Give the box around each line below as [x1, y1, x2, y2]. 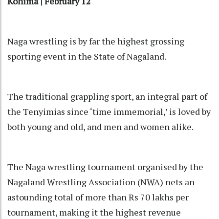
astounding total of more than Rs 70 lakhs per [7, 191, 189, 203]
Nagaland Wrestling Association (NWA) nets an [7, 176, 195, 188]
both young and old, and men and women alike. [7, 121, 194, 133]
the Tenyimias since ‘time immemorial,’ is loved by [7, 106, 211, 118]
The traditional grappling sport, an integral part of [7, 90, 207, 103]
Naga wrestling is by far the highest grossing [7, 35, 184, 47]
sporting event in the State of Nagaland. [7, 50, 168, 63]
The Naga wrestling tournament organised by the [7, 161, 203, 173]
